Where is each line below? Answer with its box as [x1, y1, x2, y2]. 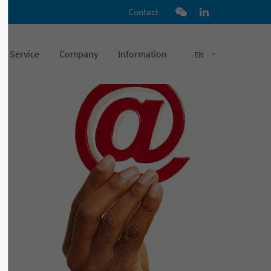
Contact [128, 6, 159, 18]
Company [59, 48, 98, 60]
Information [118, 48, 167, 60]
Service [10, 48, 39, 60]
